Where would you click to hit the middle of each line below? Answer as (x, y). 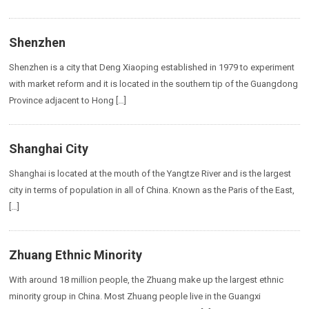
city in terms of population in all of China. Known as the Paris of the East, (152, 190)
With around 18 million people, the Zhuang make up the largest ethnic (147, 280)
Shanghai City (49, 149)
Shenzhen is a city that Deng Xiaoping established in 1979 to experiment (152, 67)
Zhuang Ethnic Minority (76, 255)
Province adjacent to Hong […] (68, 100)
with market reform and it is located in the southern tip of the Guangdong (154, 84)
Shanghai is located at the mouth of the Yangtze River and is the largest (150, 173)
